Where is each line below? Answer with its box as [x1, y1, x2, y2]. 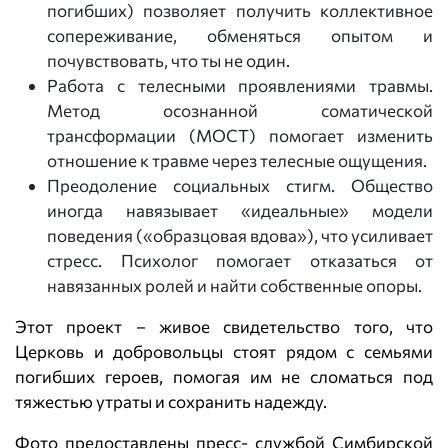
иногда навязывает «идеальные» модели [47, 200, 433, 221]
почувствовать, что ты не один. [47, 50, 290, 71]
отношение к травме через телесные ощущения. [47, 150, 427, 171]
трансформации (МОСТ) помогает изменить [47, 125, 433, 146]
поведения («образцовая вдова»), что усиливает [47, 225, 433, 246]
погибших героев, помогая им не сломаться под [15, 366, 433, 387]
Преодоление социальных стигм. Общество [47, 175, 433, 196]
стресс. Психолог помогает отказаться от [47, 250, 433, 271]
